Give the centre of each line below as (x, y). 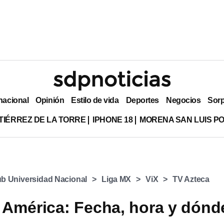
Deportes (142, 100)
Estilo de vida (95, 100)
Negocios (183, 100)
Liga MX (116, 179)
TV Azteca (191, 179)
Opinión (50, 100)
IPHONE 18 (113, 119)
